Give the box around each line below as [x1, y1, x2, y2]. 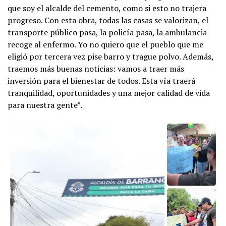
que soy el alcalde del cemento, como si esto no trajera [8, 2, 206, 14]
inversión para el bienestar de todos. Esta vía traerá [8, 75, 195, 86]
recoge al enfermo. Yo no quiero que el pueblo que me [8, 38, 203, 50]
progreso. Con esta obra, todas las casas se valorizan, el [8, 14, 208, 26]
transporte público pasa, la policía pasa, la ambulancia [8, 26, 207, 38]
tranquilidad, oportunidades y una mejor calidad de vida [8, 87, 210, 98]
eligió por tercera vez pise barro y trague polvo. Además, [8, 50, 213, 62]
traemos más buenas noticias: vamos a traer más [8, 63, 184, 74]
